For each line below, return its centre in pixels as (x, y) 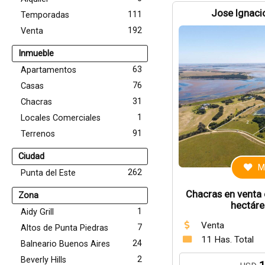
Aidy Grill (37, 212)
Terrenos (38, 134)
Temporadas (45, 15)
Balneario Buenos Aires (65, 244)
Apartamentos (49, 70)
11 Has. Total (227, 240)
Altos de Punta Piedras (64, 228)
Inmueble (36, 54)
